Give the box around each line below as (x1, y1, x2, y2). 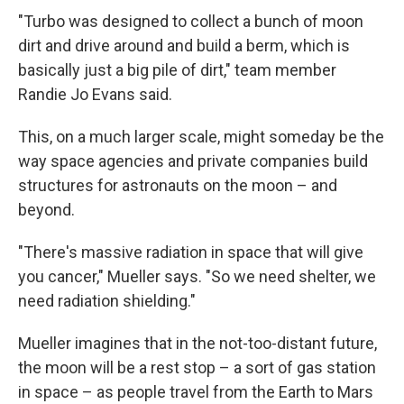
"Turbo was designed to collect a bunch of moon (18, 12, 363, 31)
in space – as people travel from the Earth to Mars (18, 382, 373, 401)
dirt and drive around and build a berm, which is (18, 36, 350, 55)
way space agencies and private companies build (18, 151, 368, 170)
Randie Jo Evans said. (18, 85, 172, 104)
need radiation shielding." (18, 291, 196, 310)
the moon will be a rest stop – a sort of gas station (18, 358, 376, 377)
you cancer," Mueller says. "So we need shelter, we (18, 267, 376, 286)
